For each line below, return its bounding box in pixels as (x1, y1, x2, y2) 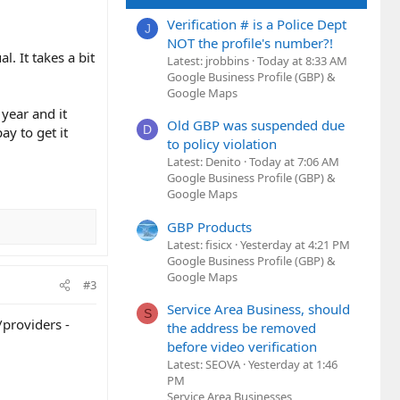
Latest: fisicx (167, 236, 232, 253)
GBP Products (167, 217, 252, 236)
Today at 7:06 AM (249, 154, 339, 171)
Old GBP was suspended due (167, 116, 345, 135)
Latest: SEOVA (167, 356, 240, 373)
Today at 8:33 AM (257, 53, 347, 70)
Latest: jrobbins (167, 53, 249, 70)
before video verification (167, 337, 317, 356)
